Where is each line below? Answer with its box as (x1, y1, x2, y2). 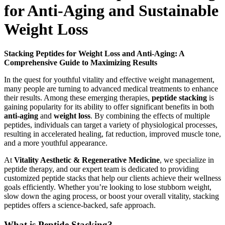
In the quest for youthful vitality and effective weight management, (4, 75, 214, 84)
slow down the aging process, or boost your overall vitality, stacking (4, 192, 219, 201)
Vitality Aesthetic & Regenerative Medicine (14, 156, 160, 165)
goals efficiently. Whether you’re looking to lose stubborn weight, (4, 183, 211, 192)
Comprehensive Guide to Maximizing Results (4, 58, 157, 67)
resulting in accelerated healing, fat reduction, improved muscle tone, (4, 130, 221, 139)
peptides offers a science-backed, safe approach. (4, 201, 156, 210)
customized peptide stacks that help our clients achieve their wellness (4, 174, 221, 183)
